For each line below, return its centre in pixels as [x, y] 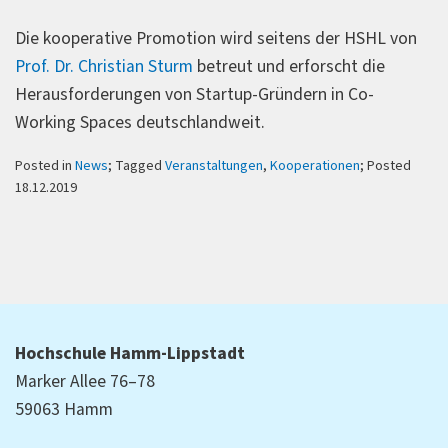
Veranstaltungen [214, 165]
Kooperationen [315, 165]
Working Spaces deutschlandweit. [140, 123]
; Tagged [136, 165]
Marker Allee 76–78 [85, 381]
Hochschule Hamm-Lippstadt [130, 353]
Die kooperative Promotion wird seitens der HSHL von [216, 39]
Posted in [45, 165]
